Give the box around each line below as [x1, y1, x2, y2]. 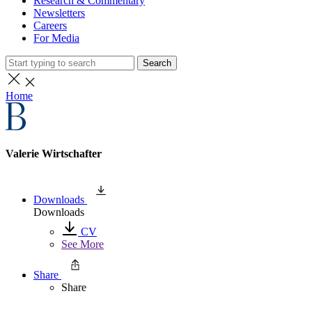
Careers [33, 19, 67, 31]
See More [61, 237, 104, 250]
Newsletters [33, 7, 85, 19]
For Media [33, 32, 79, 44]
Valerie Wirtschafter [6, 148, 102, 160]
